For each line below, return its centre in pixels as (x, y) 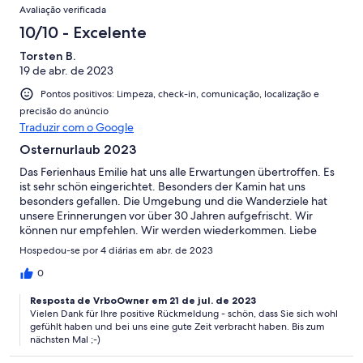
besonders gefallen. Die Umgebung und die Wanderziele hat (173, 201)
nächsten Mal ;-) (65, 339)
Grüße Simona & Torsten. (83, 244)
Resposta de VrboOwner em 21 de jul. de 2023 (143, 300)
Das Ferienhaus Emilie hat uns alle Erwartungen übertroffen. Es (177, 171)
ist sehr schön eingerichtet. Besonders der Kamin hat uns (162, 186)
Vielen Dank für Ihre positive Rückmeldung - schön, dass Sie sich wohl (184, 313)
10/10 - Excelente (83, 32)
